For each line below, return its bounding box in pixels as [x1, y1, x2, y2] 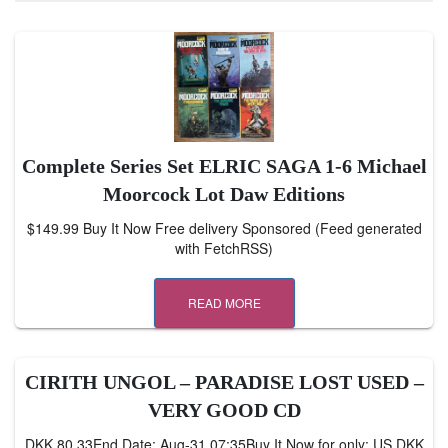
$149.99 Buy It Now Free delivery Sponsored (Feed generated [26, 218, 422, 239]
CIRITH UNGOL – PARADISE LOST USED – [24, 371, 424, 394]
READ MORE [187, 294, 261, 312]
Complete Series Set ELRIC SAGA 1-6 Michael [21, 155, 427, 178]
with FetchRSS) [175, 238, 273, 259]
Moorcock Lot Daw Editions [103, 183, 345, 206]
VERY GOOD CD [147, 399, 301, 422]
